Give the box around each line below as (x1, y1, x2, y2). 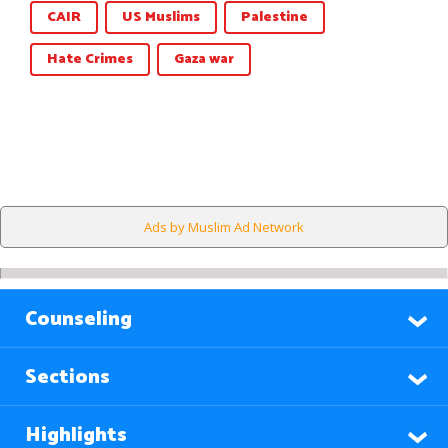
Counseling (25, 302, 132, 336)
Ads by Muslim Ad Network (144, 217, 304, 236)
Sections (25, 360, 110, 394)
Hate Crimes (47, 47, 133, 71)
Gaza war (174, 47, 234, 71)
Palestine (241, 5, 308, 29)
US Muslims (122, 5, 200, 29)
